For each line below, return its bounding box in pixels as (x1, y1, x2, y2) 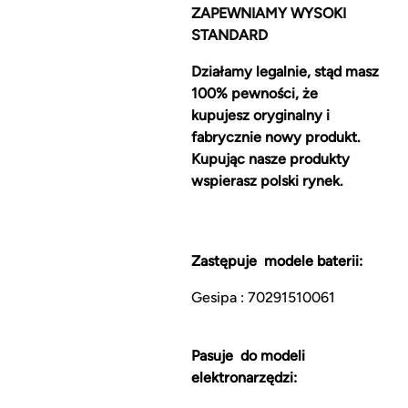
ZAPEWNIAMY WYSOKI (190, 5, 346, 23)
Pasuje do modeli (190, 347, 305, 365)
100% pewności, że (190, 85, 318, 103)
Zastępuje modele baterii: (190, 252, 362, 270)
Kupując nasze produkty (190, 150, 350, 168)
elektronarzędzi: (190, 369, 297, 387)
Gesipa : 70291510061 (190, 289, 335, 307)
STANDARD (190, 26, 268, 45)
